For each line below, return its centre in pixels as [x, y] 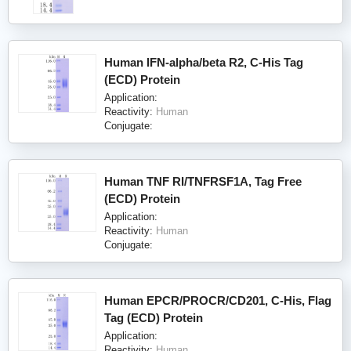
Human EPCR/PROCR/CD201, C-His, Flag [218, 300]
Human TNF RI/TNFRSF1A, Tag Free [203, 181]
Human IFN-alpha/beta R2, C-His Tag [204, 62]
